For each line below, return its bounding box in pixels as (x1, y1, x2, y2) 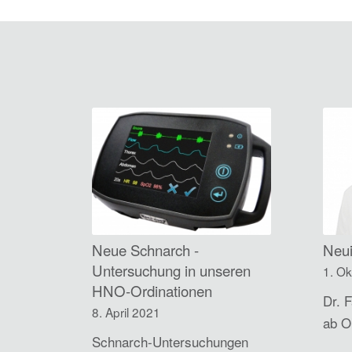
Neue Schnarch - (92, 239, 200, 260)
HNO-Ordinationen (92, 280, 213, 301)
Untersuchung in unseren (92, 259, 251, 280)
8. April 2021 (92, 302, 161, 321)
